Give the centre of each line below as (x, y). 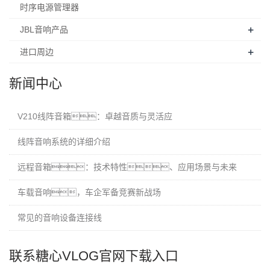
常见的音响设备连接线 (60, 218)
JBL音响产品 (44, 30)
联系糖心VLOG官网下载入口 (94, 256)
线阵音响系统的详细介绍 (64, 142)
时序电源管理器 (49, 7)
